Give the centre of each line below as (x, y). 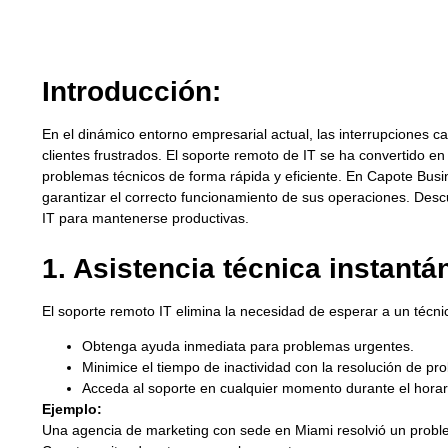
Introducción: (131, 91)
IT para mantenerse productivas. (145, 217)
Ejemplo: (72, 409)
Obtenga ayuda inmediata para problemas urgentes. (248, 346)
